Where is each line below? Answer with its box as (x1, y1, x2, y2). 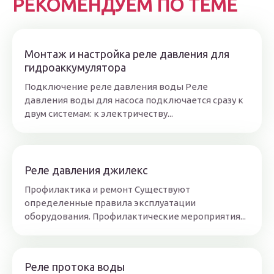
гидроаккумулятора (24, 61, 126, 74)
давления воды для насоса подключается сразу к (24, 95, 243, 106)
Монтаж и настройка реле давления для (24, 48, 229, 61)
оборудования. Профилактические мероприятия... (24, 211, 246, 222)
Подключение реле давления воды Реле (24, 81, 208, 92)
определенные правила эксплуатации (24, 198, 196, 209)
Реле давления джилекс (24, 164, 147, 177)
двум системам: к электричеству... (24, 108, 173, 119)
